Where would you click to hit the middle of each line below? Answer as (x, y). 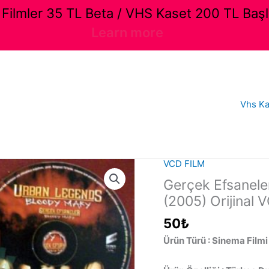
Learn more (127, 32)
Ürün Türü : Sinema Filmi (216, 240)
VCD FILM (184, 163)
